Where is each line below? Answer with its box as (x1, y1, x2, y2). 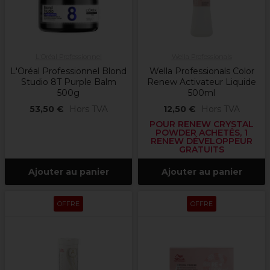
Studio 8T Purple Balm (20, 77, 116, 88)
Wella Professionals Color (149, 66, 254, 77)
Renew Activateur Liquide (147, 77, 256, 88)
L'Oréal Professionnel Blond (10, 66, 127, 77)
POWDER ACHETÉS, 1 (155, 127, 248, 139)
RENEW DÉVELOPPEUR (151, 136, 253, 147)
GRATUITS (179, 144, 224, 155)
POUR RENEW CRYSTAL (149, 119, 254, 130)
